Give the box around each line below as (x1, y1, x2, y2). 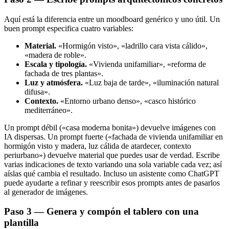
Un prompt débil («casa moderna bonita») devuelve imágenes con (4, 123, 216, 132)
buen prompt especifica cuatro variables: (4, 24, 133, 33)
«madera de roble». (25, 50, 86, 59)
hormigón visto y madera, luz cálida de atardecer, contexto (4, 141, 191, 150)
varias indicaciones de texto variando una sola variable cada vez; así (4, 159, 222, 169)
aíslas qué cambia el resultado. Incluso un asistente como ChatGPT (4, 169, 219, 178)
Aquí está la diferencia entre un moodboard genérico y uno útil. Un (4, 14, 220, 24)
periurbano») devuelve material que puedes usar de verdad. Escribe (4, 150, 220, 159)
